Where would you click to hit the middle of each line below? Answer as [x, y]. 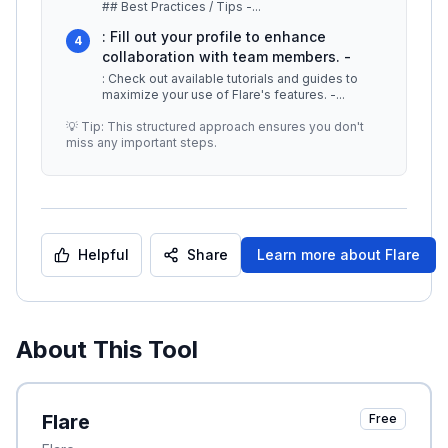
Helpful [103, 254]
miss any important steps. [141, 142]
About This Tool [107, 349]
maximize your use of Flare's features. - [219, 94]
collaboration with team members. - [226, 56]
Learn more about [321, 254]
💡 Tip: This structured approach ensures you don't [215, 126]
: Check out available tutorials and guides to [230, 78]
